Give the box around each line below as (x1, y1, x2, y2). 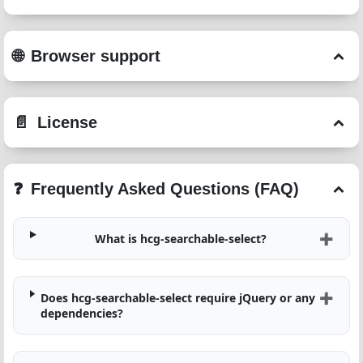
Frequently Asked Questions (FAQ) (31, 180, 299, 198)
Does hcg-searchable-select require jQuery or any (40, 290, 315, 305)
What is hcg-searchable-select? (94, 231, 267, 246)
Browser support (31, 47, 160, 65)
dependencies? (40, 305, 123, 321)
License (37, 113, 97, 131)
